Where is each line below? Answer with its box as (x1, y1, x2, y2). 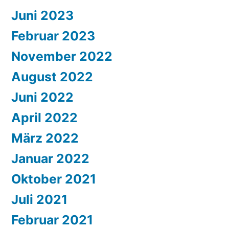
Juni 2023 (11, 7, 74, 23)
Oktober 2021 (11, 171, 96, 187)
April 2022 (11, 109, 78, 125)
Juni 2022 (11, 89, 74, 105)
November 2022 (11, 48, 112, 64)
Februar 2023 (11, 28, 95, 43)
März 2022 (11, 130, 79, 146)
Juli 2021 (11, 191, 67, 207)
